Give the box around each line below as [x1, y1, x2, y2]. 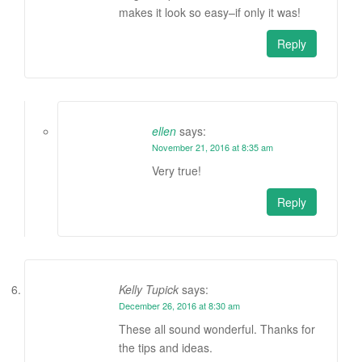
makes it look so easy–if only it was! [119, 4, 301, 21]
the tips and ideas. [119, 339, 213, 356]
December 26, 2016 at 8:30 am [119, 299, 240, 313]
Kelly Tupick [119, 281, 179, 298]
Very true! [152, 162, 201, 179]
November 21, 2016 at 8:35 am [152, 141, 273, 154]
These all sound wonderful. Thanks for [119, 321, 315, 338]
